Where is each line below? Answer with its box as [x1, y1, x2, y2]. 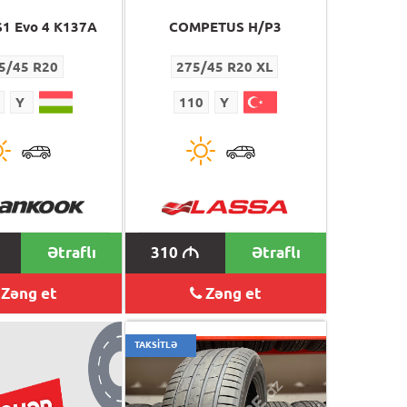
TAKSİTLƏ [134, 339, 177, 350]
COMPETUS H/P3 [169, 18, 283, 35]
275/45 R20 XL [175, 58, 273, 74]
